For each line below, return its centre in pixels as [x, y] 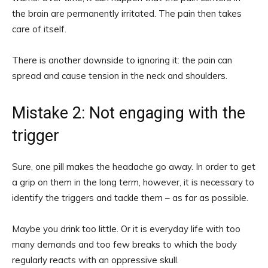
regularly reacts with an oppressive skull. [95, 260]
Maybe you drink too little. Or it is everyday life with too [126, 229]
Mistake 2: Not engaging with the [129, 113]
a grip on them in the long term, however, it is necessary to [133, 182]
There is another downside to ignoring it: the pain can [122, 60]
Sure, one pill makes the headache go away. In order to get [134, 166]
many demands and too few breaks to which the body [124, 244]
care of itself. [39, 29]
